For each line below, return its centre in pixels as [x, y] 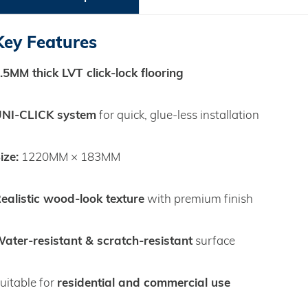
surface [214, 241]
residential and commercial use [144, 282]
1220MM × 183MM [69, 157]
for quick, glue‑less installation [178, 115]
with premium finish [199, 199]
